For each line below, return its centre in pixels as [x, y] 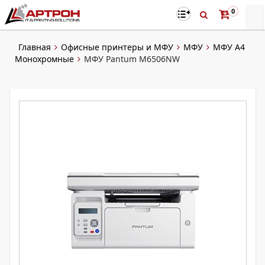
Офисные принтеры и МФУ [117, 47]
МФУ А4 [229, 47]
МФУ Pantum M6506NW [132, 59]
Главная [35, 47]
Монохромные [44, 59]
